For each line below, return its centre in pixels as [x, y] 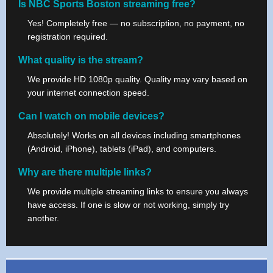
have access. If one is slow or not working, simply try [128, 204]
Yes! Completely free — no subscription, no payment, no [136, 23]
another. [43, 218]
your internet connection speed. [88, 92]
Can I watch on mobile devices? [91, 116]
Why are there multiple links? [85, 172]
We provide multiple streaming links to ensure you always [138, 191]
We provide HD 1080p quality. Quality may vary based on [137, 79]
